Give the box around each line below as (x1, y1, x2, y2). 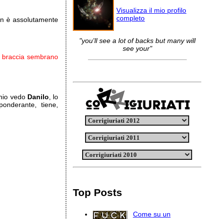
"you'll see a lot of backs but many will (79, 37, 196, 44)
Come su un (132, 210, 171, 218)
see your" (122, 44, 152, 52)
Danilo (27, 93, 49, 101)
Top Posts (73, 187, 123, 198)
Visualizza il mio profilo (116, 6, 187, 14)
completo (116, 14, 145, 22)
